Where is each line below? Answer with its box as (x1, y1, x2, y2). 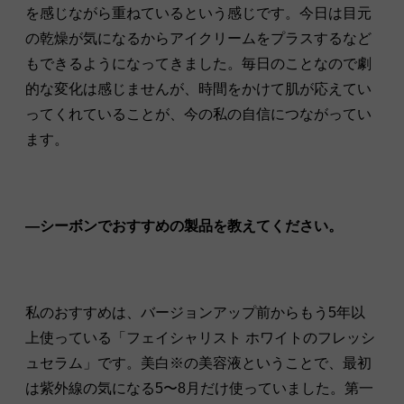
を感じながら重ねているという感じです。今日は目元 (25, 5, 372, 21)
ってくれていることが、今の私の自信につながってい (25, 106, 372, 122)
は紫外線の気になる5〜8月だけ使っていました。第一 (25, 380, 373, 396)
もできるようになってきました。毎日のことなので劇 (25, 55, 372, 71)
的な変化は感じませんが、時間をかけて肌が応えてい (25, 80, 372, 96)
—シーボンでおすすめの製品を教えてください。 (25, 217, 343, 234)
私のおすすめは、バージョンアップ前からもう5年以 (25, 304, 365, 320)
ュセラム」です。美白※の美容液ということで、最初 (25, 354, 372, 371)
